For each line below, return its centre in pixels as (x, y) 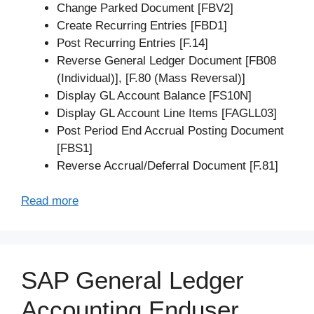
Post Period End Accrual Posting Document (170, 130)
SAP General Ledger (132, 280)
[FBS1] (75, 148)
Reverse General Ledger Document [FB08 (166, 60)
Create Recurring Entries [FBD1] (142, 25)
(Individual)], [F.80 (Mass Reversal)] (151, 78)
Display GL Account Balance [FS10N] (154, 95)
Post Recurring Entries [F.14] (132, 43)
